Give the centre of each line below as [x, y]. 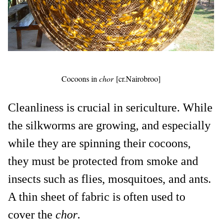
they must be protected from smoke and [103, 161]
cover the [32, 214]
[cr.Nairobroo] [138, 78]
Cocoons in [80, 78]
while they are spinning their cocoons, [99, 143]
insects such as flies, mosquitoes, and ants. [110, 179]
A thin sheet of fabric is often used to [97, 196]
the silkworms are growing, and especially [109, 125]
